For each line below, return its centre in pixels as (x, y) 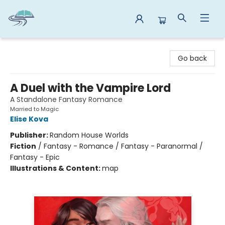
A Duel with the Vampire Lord (90, 88)
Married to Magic (34, 109)
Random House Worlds (89, 135)
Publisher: (30, 135)
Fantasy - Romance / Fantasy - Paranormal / (123, 146)
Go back (192, 58)
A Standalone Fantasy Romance (66, 99)
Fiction (23, 146)
